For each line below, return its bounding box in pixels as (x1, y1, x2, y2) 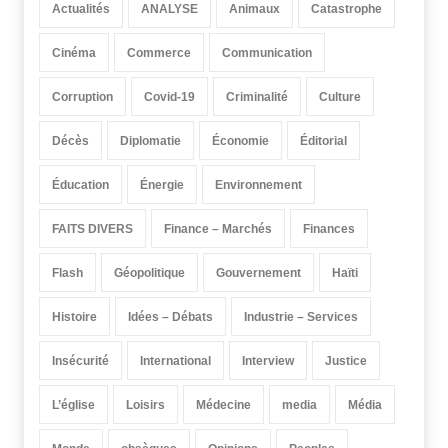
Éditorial (300, 133, 347, 148)
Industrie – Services (244, 309, 358, 324)
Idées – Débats (128, 309, 213, 324)
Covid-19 (144, 89, 195, 104)
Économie (212, 133, 269, 148)
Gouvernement (216, 265, 301, 280)
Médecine (196, 397, 251, 412)
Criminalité (226, 89, 288, 104)
